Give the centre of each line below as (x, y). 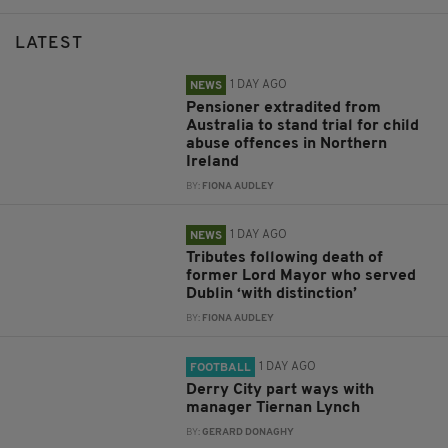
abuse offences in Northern (287, 144)
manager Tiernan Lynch (275, 408)
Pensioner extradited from (284, 108)
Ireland (213, 162)
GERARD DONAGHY (248, 433)
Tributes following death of (285, 258)
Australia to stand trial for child (303, 126)
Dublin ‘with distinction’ (272, 294)
